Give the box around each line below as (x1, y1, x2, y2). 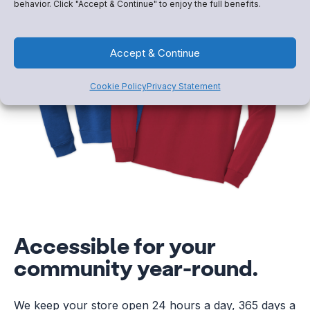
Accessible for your (14, 231, 216, 260)
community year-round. (14, 253, 258, 282)
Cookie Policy (89, 81, 147, 92)
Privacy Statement (146, 81, 221, 92)
